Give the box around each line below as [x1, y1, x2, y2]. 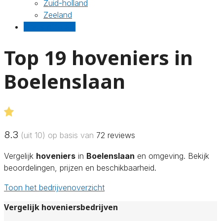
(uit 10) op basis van [18, 130, 96, 140]
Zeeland [43, 10, 72, 20]
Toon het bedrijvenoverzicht [4, 182, 105, 192]
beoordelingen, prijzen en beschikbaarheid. [4, 162, 156, 173]
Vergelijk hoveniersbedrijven [4, 201, 118, 213]
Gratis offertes [24, 22, 75, 32]
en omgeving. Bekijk [135, 150, 209, 161]
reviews [105, 130, 135, 140]
